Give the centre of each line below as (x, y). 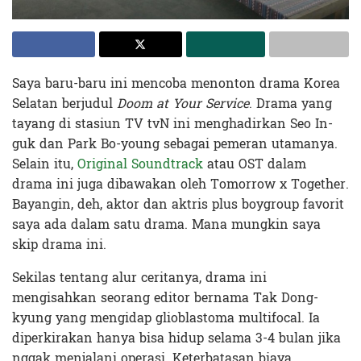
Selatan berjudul (64, 103)
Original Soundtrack (140, 164)
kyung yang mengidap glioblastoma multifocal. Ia (166, 317)
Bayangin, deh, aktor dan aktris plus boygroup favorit (178, 204)
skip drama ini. (59, 244)
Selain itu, (45, 164)
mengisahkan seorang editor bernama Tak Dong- (165, 297)
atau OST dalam (255, 164)
